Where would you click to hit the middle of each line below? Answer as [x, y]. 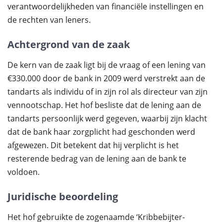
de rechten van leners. [49, 20]
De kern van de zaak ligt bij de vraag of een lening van [107, 65]
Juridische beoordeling [63, 196]
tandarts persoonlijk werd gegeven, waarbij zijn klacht [107, 118]
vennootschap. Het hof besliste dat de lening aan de [104, 105]
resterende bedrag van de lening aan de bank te [97, 159]
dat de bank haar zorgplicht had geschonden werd [101, 132]
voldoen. [24, 172]
